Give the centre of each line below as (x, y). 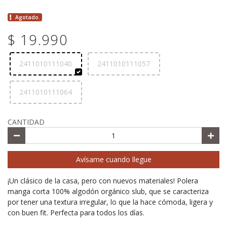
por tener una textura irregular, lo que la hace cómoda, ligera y (110, 202)
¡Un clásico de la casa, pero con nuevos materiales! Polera (103, 180)
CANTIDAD (26, 122)
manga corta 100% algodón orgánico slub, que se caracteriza (108, 191)
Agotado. (28, 17)
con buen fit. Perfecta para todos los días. (77, 212)
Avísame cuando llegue (113, 160)
